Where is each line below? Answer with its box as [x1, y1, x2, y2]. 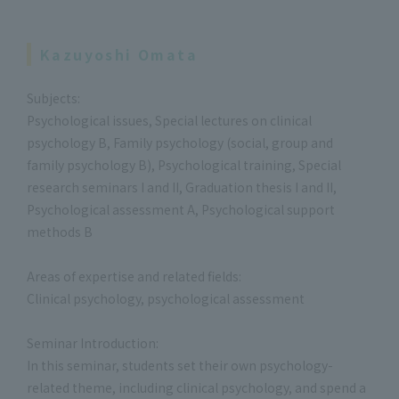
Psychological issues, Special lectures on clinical [27, 111, 312, 129]
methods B [27, 223, 93, 240]
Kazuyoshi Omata [40, 44, 198, 65]
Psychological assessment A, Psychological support [27, 200, 335, 218]
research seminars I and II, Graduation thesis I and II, [27, 178, 337, 196]
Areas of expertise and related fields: [27, 267, 241, 285]
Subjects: [27, 89, 80, 107]
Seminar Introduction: [27, 334, 159, 352]
